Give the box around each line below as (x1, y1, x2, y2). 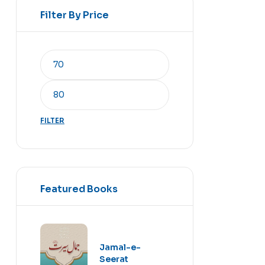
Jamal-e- (99, 241, 141, 253)
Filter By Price (40, 8, 109, 21)
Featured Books (40, 182, 118, 195)
